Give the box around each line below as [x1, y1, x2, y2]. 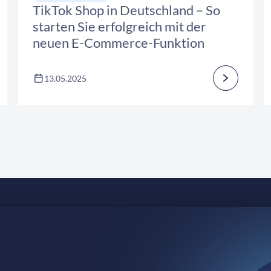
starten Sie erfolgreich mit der [33, 18, 206, 35]
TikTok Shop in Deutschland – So [33, 2, 220, 19]
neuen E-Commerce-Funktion [33, 34, 204, 51]
